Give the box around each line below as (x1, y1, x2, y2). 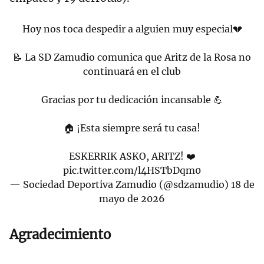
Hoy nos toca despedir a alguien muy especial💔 (22, 23, 242, 35)
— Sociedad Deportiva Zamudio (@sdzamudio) (9, 179, 231, 191)
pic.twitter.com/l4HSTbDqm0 (63, 164, 201, 177)
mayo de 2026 (99, 193, 165, 205)
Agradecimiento (9, 226, 111, 243)
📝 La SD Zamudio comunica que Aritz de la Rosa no (13, 51, 251, 64)
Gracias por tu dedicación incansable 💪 (41, 94, 223, 106)
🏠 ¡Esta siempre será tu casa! (64, 122, 200, 134)
